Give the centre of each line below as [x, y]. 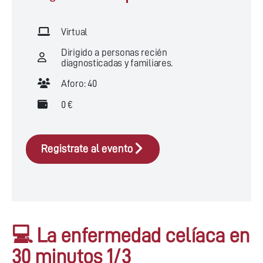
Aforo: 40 [79, 84]
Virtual [75, 32]
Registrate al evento [87, 148]
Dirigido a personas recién [114, 53]
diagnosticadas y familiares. [117, 63]
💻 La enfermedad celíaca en [131, 235]
